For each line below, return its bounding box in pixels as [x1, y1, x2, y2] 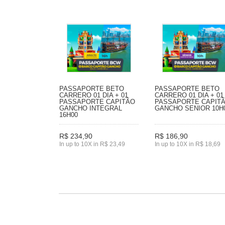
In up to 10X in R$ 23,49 [59, 141, 125, 148]
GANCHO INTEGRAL [59, 104, 122, 112]
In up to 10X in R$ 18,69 [155, 141, 220, 148]
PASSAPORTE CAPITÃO [59, 97, 135, 105]
